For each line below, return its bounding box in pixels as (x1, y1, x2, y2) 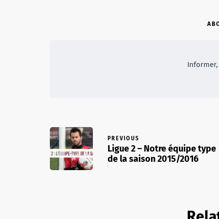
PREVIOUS (108, 134, 139, 142)
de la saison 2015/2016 (108, 153, 198, 164)
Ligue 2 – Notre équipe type (108, 143, 216, 154)
